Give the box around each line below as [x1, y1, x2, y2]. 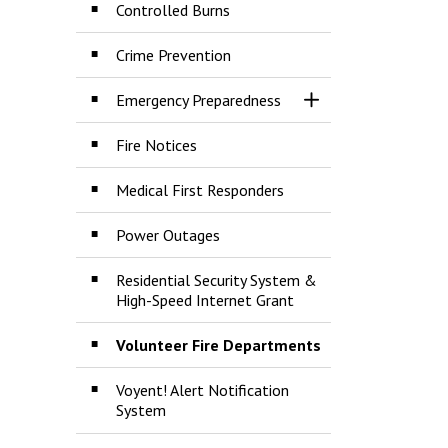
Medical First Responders [116, 180, 284, 200]
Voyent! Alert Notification [116, 380, 289, 400]
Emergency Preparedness [116, 90, 281, 110]
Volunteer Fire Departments [116, 335, 321, 355]
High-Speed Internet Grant [116, 290, 294, 310]
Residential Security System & [116, 270, 317, 290]
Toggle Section [310, 99, 410, 119]
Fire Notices [116, 135, 197, 155]
